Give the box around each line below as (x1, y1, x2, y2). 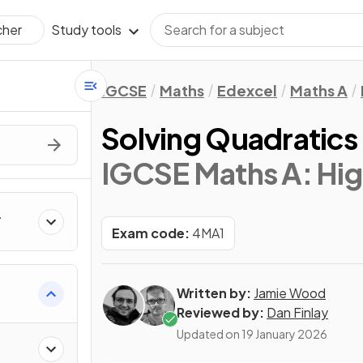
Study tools (51, 21, 122, 38)
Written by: (177, 284, 251, 301)
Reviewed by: (177, 304, 264, 321)
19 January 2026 (241, 327, 327, 341)
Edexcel (217, 81, 277, 100)
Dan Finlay (267, 304, 328, 321)
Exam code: (112, 224, 190, 241)
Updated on (177, 327, 241, 341)
